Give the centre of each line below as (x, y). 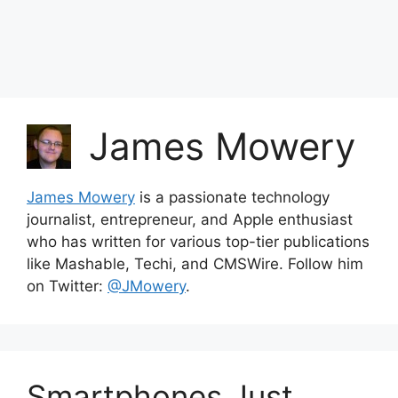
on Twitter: (67, 286)
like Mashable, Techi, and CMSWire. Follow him (195, 264)
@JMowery (147, 286)
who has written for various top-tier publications (198, 242)
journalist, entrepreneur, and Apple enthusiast (190, 219)
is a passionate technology (232, 197)
